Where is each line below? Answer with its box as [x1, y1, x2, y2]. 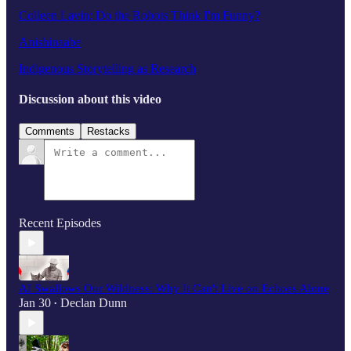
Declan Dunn [60, 296, 127, 310]
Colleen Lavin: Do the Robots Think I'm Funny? [19, 8, 260, 22]
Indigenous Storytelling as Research [19, 61, 196, 75]
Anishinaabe [19, 34, 81, 49]
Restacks [87, 125, 130, 138]
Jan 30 [19, 296, 51, 310]
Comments [25, 125, 74, 138]
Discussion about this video [19, 92, 161, 107]
